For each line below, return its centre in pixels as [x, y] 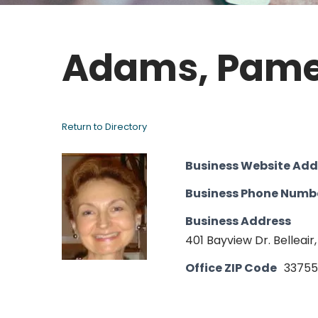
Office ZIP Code [231, 268]
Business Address [238, 221]
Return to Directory [104, 127]
